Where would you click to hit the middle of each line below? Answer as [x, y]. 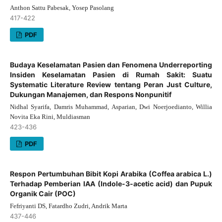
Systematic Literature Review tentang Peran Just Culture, [111, 84]
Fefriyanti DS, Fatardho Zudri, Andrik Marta [68, 206]
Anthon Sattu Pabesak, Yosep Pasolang [62, 7]
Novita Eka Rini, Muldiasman [50, 116]
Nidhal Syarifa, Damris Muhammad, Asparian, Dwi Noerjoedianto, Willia [111, 107]
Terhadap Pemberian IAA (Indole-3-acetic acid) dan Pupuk [111, 183]
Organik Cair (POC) [43, 193]
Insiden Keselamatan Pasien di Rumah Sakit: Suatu [111, 74]
